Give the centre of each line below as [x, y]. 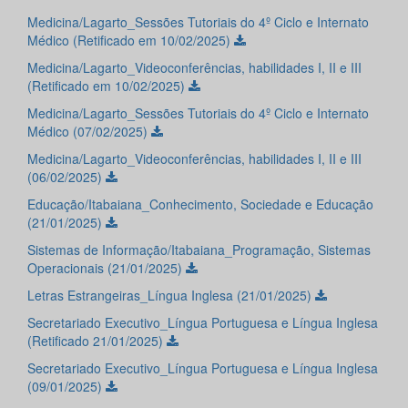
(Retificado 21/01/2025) [97, 341]
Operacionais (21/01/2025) [107, 268]
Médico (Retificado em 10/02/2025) [131, 41]
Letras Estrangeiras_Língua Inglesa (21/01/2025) [171, 296]
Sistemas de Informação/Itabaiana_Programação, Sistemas [199, 250]
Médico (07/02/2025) [89, 132]
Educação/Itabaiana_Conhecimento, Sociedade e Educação [200, 204]
